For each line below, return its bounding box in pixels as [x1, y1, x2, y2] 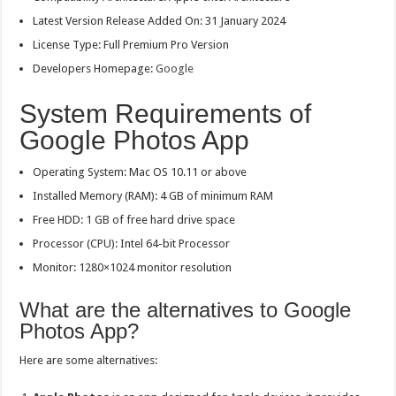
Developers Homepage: [33, 61, 156, 75]
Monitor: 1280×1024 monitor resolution [33, 260, 232, 274]
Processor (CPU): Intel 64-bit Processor [33, 236, 231, 250]
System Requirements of [19, 98, 312, 128]
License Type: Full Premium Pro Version [33, 37, 230, 51]
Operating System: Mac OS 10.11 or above [33, 164, 247, 179]
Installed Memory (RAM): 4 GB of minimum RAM [33, 188, 274, 202]
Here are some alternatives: [19, 353, 158, 367]
